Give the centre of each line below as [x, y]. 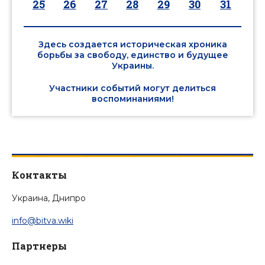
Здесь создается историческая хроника [132, 44]
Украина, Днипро [49, 198]
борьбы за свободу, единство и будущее [132, 55]
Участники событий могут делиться [132, 88]
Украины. [132, 66]
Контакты [39, 175]
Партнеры [39, 246]
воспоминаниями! [132, 99]
